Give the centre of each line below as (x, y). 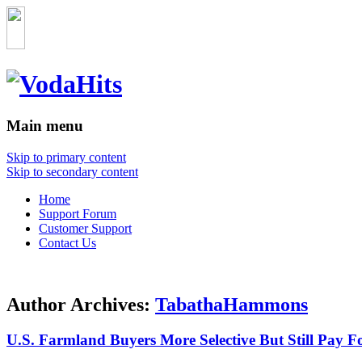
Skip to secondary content (72, 171)
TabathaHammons (232, 304)
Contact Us (67, 242)
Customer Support (85, 228)
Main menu (45, 125)
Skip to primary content (66, 157)
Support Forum (78, 213)
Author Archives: (81, 304)
